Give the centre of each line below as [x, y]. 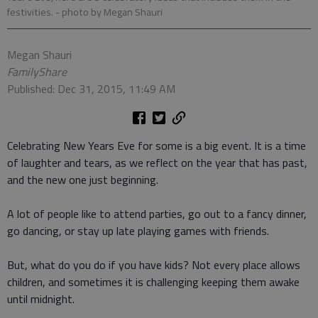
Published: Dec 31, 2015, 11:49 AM [91, 89]
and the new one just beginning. [83, 180]
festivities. [31, 12]
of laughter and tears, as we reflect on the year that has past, [157, 163]
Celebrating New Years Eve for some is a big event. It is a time [157, 146]
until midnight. [41, 299]
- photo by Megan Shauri [109, 12]
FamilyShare [37, 72]
